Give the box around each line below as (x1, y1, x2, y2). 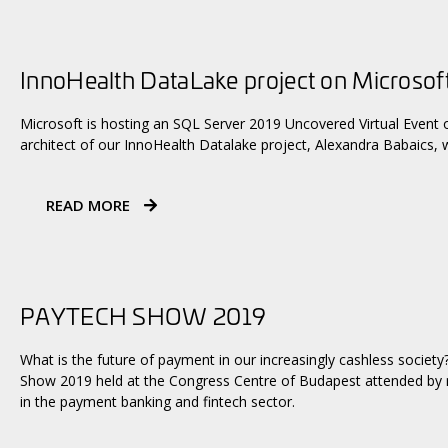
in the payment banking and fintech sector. (20, 392, 295, 412)
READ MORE (46, 194, 134, 215)
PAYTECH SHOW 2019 (20, 300, 267, 332)
